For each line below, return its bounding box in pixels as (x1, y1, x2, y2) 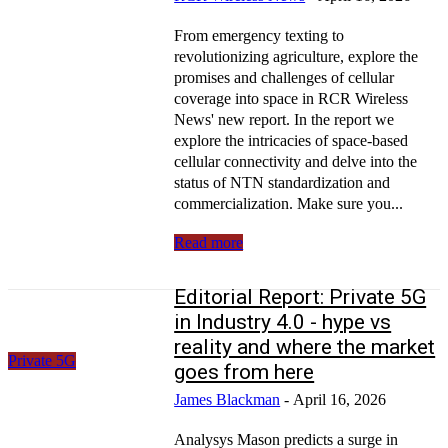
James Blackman (174, 390, 281, 408)
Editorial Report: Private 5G (174, 284, 427, 309)
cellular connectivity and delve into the (174, 152, 418, 170)
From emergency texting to (174, 26, 345, 44)
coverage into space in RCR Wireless (174, 89, 409, 107)
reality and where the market (174, 334, 436, 359)
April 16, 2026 (293, 390, 387, 408)
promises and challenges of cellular (174, 68, 395, 86)
